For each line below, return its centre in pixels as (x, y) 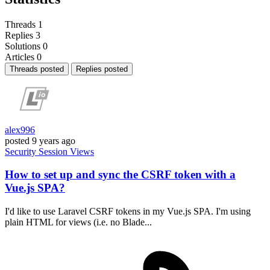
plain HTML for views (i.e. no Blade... (78, 222)
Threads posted (37, 69)
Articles (20, 57)
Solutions (23, 46)
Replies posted (102, 69)
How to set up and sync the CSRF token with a (120, 175)
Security (22, 151)
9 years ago (54, 140)
